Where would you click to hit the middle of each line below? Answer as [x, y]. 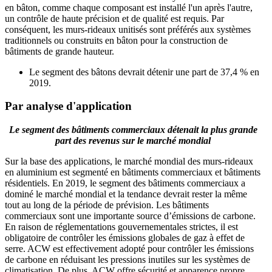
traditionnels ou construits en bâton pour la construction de [116, 40]
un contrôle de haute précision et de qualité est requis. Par [114, 18]
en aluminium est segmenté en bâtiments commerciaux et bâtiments [133, 172]
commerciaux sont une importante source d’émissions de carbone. [130, 216]
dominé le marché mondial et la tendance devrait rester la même [126, 194]
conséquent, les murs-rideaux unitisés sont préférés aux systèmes [128, 29]
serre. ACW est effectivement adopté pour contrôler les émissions [129, 249]
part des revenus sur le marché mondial [133, 141]
